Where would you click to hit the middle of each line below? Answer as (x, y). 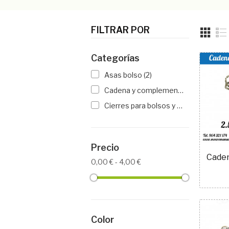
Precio (105, 148)
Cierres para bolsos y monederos (179, 106)
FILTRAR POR (120, 30)
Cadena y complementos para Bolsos (180, 90)
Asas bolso (124, 75)
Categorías (115, 58)
